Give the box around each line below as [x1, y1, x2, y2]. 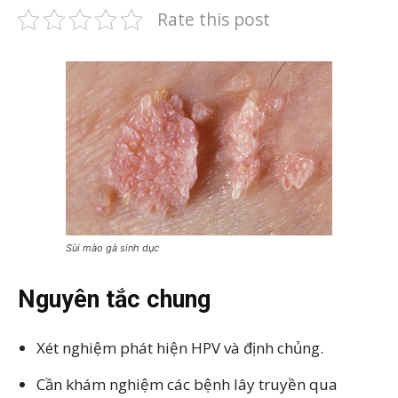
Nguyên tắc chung [18, 285, 211, 314]
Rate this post [157, 7, 270, 31]
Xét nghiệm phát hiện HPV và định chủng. [36, 338, 323, 358]
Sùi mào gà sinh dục [66, 242, 159, 254]
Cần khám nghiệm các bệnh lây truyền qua [36, 374, 338, 394]
